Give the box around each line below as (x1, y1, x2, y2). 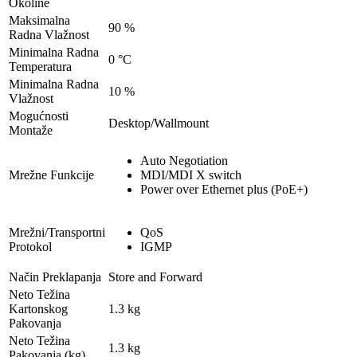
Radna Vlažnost (9, 27, 89, 41)
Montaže (9, 123, 53, 137)
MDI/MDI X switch (140, 167, 241, 182)
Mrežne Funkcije (9, 167, 94, 182)
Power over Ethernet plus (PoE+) (140, 182, 308, 196)
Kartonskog (9, 301, 68, 316)
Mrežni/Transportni (9, 225, 105, 239)
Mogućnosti (9, 108, 69, 123)
